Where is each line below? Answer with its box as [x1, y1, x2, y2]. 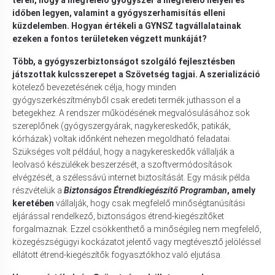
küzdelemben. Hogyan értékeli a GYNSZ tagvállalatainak [12, 20, 241, 31]
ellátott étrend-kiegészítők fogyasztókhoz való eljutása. [12, 249, 222, 260]
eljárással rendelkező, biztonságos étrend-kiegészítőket [12, 211, 224, 221]
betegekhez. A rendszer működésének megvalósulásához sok [12, 107, 250, 118]
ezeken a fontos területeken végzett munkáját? [12, 33, 207, 44]
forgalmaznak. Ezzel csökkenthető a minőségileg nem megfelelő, [12, 223, 261, 234]
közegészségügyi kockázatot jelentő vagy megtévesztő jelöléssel [12, 236, 261, 247]
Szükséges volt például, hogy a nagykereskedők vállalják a [12, 146, 234, 157]
